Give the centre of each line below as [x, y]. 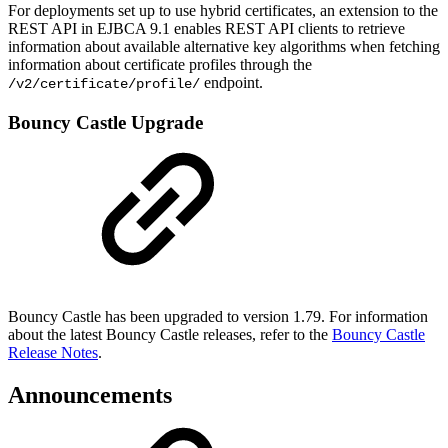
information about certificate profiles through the [160, 64]
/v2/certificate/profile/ [104, 83]
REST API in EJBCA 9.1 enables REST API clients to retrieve [206, 28]
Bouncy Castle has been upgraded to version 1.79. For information [218, 316]
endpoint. [231, 82]
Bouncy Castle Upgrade [105, 123]
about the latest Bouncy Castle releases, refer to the [170, 334]
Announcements [90, 394]
